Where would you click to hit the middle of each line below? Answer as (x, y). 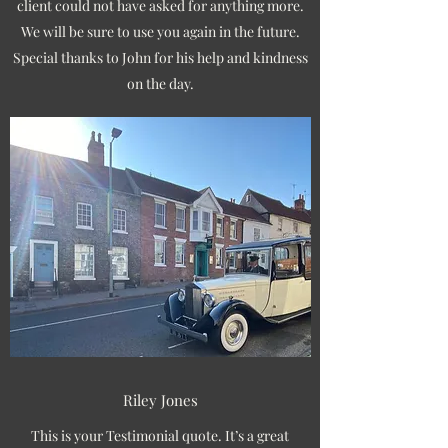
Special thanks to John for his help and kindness (160, 57)
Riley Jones (160, 400)
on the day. (160, 83)
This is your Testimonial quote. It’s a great (160, 435)
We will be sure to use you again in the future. (160, 31)
